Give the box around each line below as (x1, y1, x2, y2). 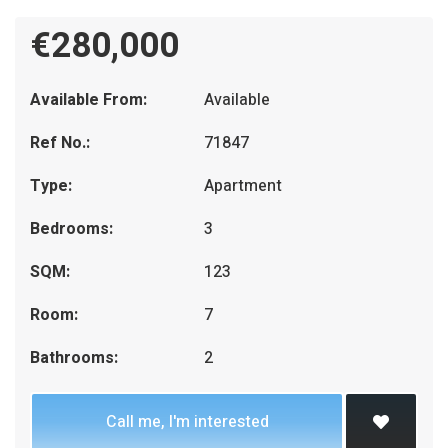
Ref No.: (30, 131, 90, 155)
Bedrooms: (30, 217, 113, 241)
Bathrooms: (30, 346, 118, 370)
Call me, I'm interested (105, 410, 269, 434)
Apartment (204, 174, 283, 198)
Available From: (30, 88, 147, 112)
